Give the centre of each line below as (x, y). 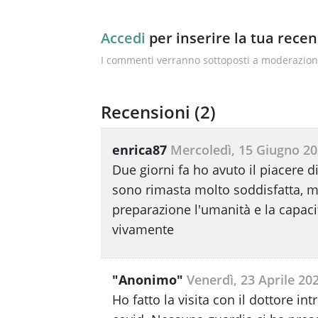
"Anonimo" (148, 280)
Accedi (123, 38)
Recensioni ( (150, 112)
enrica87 (139, 150)
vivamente (143, 229)
